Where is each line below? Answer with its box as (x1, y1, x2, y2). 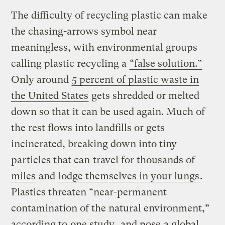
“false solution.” (130, 58, 202, 70)
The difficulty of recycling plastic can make (11, 10, 208, 22)
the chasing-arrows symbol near (11, 26, 157, 38)
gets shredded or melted (89, 90, 200, 102)
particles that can (11, 154, 93, 166)
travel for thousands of (93, 154, 195, 166)
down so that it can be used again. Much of (11, 106, 205, 118)
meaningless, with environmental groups (11, 42, 198, 54)
